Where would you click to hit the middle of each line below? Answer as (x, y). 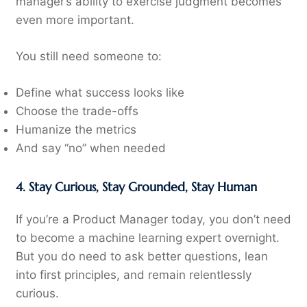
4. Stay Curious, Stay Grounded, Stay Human (136, 186)
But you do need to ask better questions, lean (142, 256)
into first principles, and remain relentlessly (133, 274)
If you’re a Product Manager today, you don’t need (153, 219)
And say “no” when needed (90, 148)
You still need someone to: (88, 57)
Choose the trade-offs (77, 111)
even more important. (75, 20)
